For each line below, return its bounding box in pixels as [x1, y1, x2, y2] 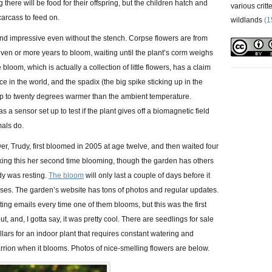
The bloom [49, 171, 84, 180]
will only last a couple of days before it [84, 171, 210, 180]
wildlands [231, 16, 262, 24]
